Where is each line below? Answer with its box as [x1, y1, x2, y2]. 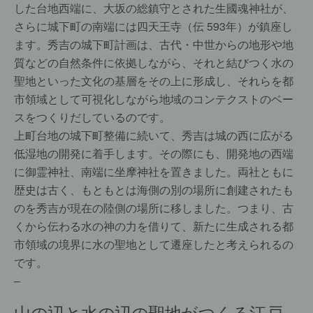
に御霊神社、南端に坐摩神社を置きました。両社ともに [14, 163, 293, 180]
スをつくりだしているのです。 [14, 109, 170, 125]
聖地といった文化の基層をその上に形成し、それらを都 [14, 73, 293, 89]
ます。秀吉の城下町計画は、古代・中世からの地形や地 [14, 36, 293, 52]
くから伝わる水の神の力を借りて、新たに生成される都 [14, 218, 293, 234]
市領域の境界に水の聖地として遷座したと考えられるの [14, 236, 293, 252]
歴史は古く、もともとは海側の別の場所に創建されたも [14, 182, 293, 198]
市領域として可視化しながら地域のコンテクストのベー [14, 91, 293, 107]
